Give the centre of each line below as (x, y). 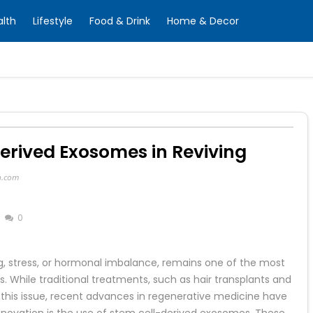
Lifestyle (53, 21)
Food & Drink (120, 21)
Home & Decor (203, 21)
